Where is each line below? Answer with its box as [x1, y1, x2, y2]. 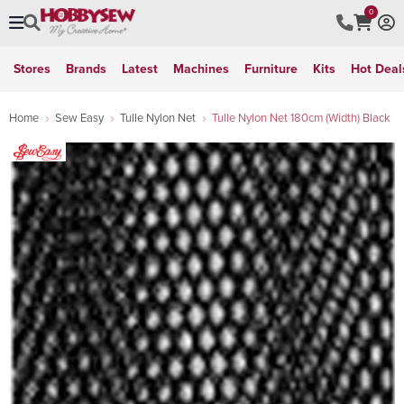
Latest [122, 60, 158, 78]
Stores [14, 60, 50, 78]
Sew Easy [55, 109, 104, 125]
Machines [173, 60, 229, 78]
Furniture [244, 60, 298, 78]
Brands [66, 60, 106, 78]
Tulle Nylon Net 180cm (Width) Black [212, 109, 390, 125]
